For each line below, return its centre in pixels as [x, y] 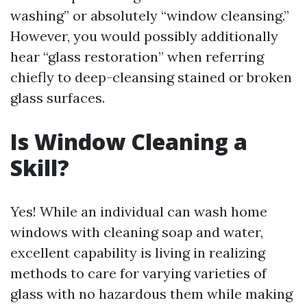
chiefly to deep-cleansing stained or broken [151, 77]
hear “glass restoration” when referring [137, 57]
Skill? [40, 168]
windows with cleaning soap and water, [137, 232]
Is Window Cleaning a [129, 142]
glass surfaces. [58, 98]
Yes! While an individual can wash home [139, 212]
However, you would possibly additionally [144, 36]
